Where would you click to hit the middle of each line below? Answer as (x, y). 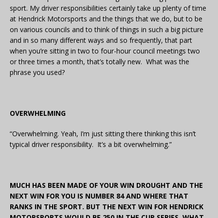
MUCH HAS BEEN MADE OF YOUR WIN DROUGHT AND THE (106, 185)
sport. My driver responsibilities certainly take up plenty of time (108, 8)
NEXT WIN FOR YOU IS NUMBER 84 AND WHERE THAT (99, 196)
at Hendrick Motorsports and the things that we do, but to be (106, 19)
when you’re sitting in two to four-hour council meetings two (105, 51)
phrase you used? (37, 73)
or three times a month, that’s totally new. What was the (100, 62)
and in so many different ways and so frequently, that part (101, 40)
